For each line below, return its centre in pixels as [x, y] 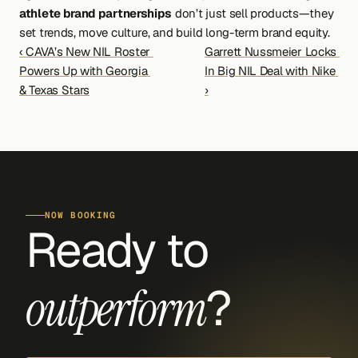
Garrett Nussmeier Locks [271, 52]
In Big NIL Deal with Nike [270, 71]
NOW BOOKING [81, 215]
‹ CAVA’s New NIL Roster [85, 52]
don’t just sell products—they [253, 13]
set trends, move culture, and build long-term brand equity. [175, 32]
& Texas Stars [55, 90]
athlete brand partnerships [96, 13]
